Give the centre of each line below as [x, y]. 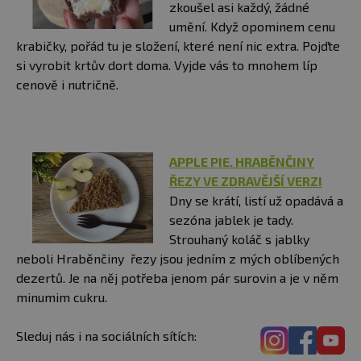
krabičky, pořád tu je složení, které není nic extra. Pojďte [178, 46]
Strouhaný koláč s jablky [239, 239]
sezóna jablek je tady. [231, 220]
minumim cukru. [62, 297]
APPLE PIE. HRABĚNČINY [242, 162]
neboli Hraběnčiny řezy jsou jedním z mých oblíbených [178, 259]
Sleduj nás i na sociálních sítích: [108, 336]
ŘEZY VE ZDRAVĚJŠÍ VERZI [246, 181]
